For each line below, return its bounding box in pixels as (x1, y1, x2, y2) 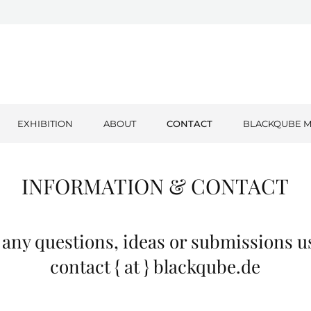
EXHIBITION (17, 118, 74, 129)
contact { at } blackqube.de (50, 254, 261, 279)
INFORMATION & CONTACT (22, 172, 289, 200)
